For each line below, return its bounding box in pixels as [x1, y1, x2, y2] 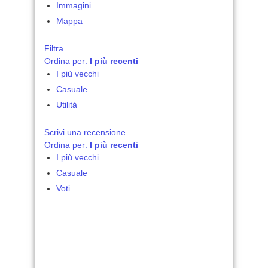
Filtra [44, 44, 63, 53]
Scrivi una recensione [44, 127, 126, 137]
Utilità [56, 100, 77, 109]
